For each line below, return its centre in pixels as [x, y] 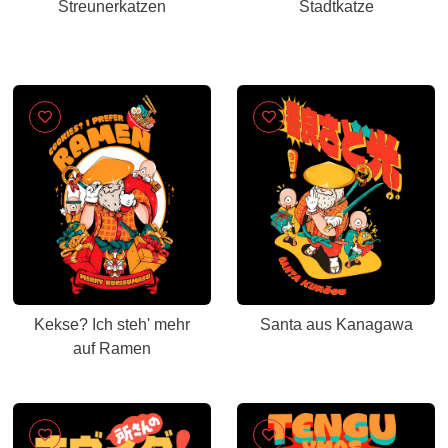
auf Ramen [112, 348]
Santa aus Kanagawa [336, 324]
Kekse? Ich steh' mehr [112, 324]
